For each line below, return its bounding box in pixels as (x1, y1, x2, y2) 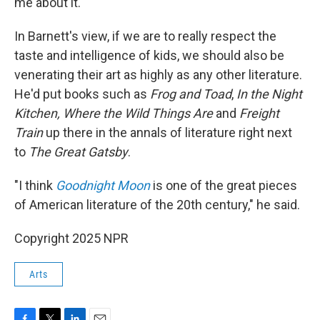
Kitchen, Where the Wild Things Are (14, 106, 213, 121)
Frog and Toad (150, 86, 231, 101)
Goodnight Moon (56, 178, 150, 193)
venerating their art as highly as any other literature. (14, 67, 302, 82)
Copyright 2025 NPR (14, 231, 129, 246)
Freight (239, 106, 279, 121)
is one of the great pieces (150, 178, 297, 193)
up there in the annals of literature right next (43, 125, 292, 140)
